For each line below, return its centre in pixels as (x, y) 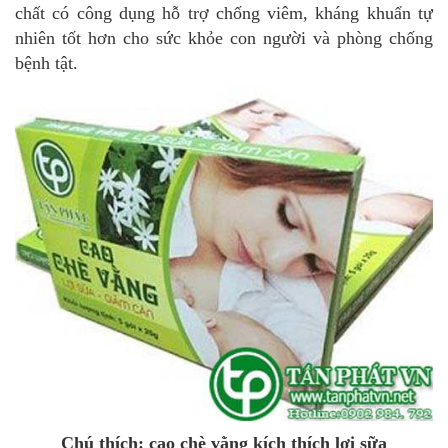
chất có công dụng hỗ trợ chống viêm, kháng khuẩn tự (224, 13)
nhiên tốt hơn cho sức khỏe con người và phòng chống (224, 38)
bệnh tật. (46, 63)
